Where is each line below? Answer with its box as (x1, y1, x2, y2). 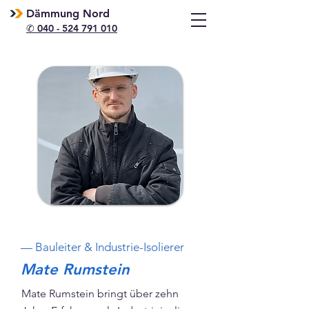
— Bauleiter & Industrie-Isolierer (21, 240, 184, 254)
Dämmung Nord (26, 7, 110, 20)
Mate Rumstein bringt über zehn (21, 287, 179, 300)
